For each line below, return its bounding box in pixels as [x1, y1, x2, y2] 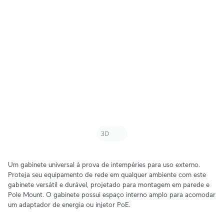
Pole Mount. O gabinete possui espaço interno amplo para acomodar [8, 190, 215, 198]
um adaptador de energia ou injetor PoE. [8, 200, 130, 208]
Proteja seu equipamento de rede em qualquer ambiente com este [8, 170, 206, 178]
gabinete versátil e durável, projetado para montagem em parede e [8, 180, 209, 188]
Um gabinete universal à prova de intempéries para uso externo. [8, 160, 200, 168]
